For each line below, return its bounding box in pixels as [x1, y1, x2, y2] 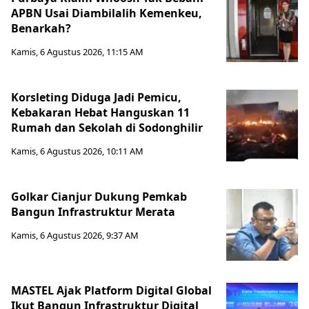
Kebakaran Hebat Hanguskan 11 [11, 105, 190, 121]
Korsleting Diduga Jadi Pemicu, [11, 90, 181, 106]
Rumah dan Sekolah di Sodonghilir [11, 120, 203, 136]
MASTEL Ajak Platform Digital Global [11, 283, 212, 299]
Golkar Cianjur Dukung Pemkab [11, 189, 187, 205]
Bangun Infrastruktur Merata [11, 204, 175, 220]
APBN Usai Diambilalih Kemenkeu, [11, 6, 202, 21]
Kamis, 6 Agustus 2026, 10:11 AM [11, 145, 143, 158]
